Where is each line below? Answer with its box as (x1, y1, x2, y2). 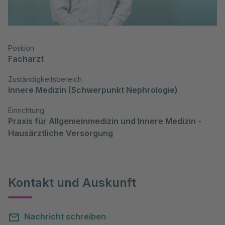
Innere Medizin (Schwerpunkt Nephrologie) (8, 85, 178, 95)
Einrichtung (8, 106, 44, 115)
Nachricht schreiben (24, 211, 106, 222)
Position (8, 44, 34, 53)
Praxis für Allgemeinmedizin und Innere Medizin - (8, 116, 201, 127)
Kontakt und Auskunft (8, 175, 136, 190)
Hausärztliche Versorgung (8, 128, 113, 139)
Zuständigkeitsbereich (8, 75, 82, 84)
